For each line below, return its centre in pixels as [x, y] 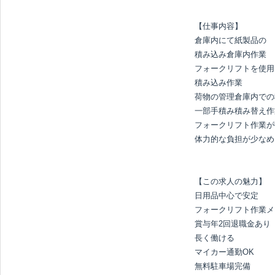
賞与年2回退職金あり [233, 224]
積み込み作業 [219, 83]
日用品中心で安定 [227, 196]
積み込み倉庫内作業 [230, 54]
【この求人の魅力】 [230, 181]
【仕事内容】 [219, 26]
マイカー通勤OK [224, 252]
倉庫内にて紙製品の [230, 40]
